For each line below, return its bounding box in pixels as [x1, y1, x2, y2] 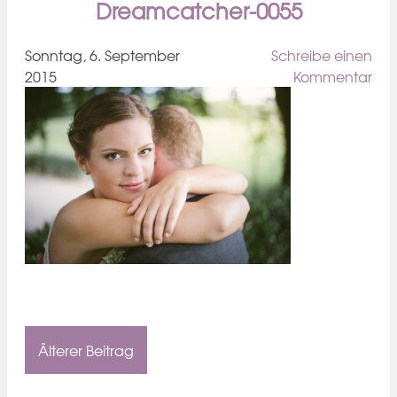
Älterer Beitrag [38, 339, 134, 361]
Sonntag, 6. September [25, 44, 180, 66]
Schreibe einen [271, 44, 372, 66]
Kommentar [293, 66, 372, 87]
